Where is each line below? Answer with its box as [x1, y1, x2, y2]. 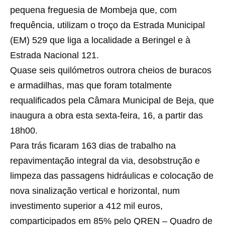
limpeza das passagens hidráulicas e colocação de [10, 171, 213, 181]
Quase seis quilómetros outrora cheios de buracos [10, 65, 211, 75]
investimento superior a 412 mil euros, [10, 201, 163, 211]
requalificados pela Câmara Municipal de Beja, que [10, 95, 214, 105]
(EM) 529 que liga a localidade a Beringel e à [10, 35, 190, 45]
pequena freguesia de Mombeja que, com [10, 5, 177, 15]
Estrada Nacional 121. [10, 50, 99, 60]
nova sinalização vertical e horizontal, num [10, 186, 180, 196]
